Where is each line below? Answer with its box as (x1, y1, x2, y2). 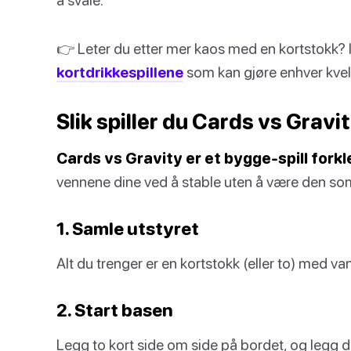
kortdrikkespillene (56, 63, 183, 81)
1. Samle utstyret (56, 218, 199, 239)
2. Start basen (56, 299, 173, 320)
